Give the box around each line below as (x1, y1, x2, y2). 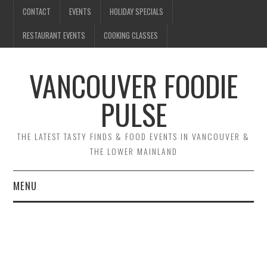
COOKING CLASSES (104, 30, 159, 41)
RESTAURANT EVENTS (23, 30, 86, 41)
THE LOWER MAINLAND (89, 145, 178, 157)
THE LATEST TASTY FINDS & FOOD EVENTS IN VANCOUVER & (17, 130, 250, 142)
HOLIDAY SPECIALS (110, 6, 164, 17)
